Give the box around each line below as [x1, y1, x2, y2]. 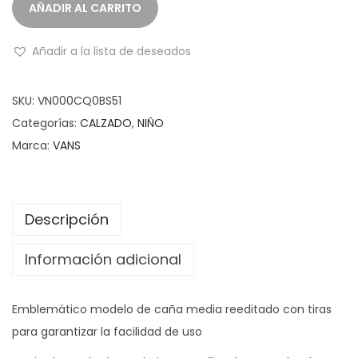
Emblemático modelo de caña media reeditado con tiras [12, 301, 332, 317]
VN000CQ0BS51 [38, 93, 121, 109]
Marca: [12, 137, 53, 153]
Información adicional [25, 249, 181, 269]
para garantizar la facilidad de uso [12, 324, 202, 340]
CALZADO [80, 115, 132, 131]
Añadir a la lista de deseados [32, 43, 191, 59]
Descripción [25, 209, 109, 229]
